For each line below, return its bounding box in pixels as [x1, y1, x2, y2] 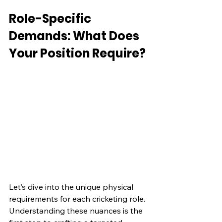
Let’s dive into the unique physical [9, 181, 135, 192]
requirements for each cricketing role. [9, 193, 147, 204]
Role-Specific [9, 10, 94, 27]
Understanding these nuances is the [9, 205, 145, 216]
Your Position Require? [9, 45, 146, 61]
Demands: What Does [9, 27, 142, 44]
